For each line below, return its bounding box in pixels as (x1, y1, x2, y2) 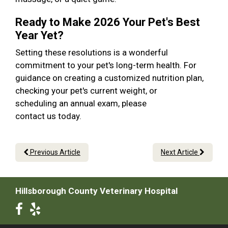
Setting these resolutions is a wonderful (15, 47, 168, 58)
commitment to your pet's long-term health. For (15, 60, 196, 71)
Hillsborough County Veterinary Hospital (15, 186, 178, 196)
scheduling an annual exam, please (15, 98, 147, 109)
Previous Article (28, 148, 80, 157)
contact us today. (15, 111, 85, 122)
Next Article (161, 148, 199, 157)
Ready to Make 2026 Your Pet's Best (15, 16, 200, 29)
